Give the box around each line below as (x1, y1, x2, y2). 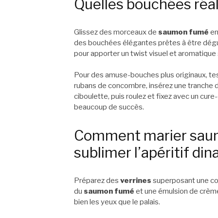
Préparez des (74, 176, 120, 185)
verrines (120, 176, 151, 185)
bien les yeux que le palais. (74, 197, 160, 206)
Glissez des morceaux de (74, 27, 158, 36)
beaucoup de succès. (74, 103, 144, 112)
